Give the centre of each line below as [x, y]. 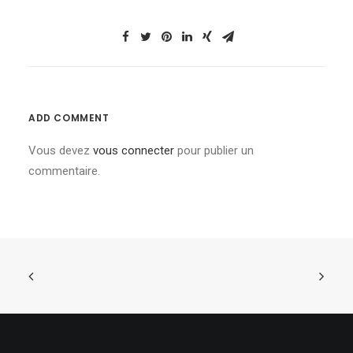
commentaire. [64, 171]
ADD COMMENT [69, 118]
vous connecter [134, 150]
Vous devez [61, 150]
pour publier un [214, 150]
